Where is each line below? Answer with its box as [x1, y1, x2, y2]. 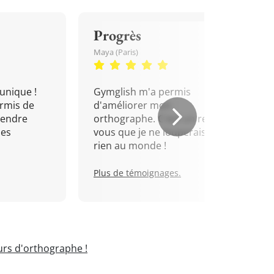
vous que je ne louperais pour [94, 125, 231, 139]
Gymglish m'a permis [94, 85, 191, 98]
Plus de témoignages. [94, 167, 181, 179]
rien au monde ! [94, 139, 166, 152]
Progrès [94, 26, 141, 45]
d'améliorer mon [94, 98, 171, 112]
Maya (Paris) [94, 46, 138, 57]
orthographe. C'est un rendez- [94, 112, 233, 125]
